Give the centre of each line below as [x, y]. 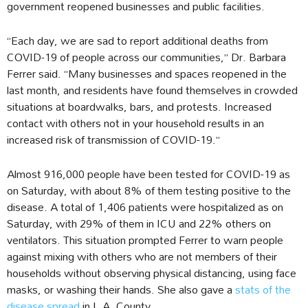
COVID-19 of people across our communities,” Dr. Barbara [146, 57]
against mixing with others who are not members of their [142, 256]
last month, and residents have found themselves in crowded [152, 90]
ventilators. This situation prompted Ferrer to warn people [145, 240]
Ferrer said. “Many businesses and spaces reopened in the [147, 74]
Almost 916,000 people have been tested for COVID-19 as [148, 174]
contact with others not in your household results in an [135, 123]
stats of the [263, 289]
